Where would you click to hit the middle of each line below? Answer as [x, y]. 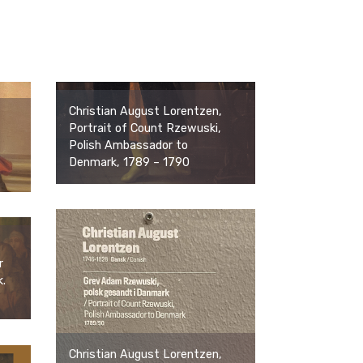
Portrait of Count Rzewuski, [145, 128]
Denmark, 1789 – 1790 [129, 162]
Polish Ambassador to [128, 145]
